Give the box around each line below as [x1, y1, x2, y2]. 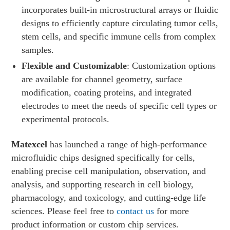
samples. [22, 44, 54, 55]
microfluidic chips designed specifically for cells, [11, 152, 196, 163]
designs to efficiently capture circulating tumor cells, [22, 17, 219, 28]
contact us [117, 205, 155, 216]
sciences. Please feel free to [11, 205, 117, 216]
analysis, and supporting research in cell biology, [11, 179, 194, 189]
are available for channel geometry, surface [22, 73, 183, 84]
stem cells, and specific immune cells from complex [22, 31, 216, 42]
